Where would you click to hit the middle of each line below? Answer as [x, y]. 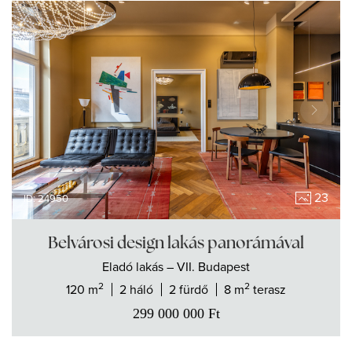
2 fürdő [189, 290]
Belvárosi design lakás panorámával [176, 243]
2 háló [136, 290]
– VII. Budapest [208, 267]
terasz [268, 290]
